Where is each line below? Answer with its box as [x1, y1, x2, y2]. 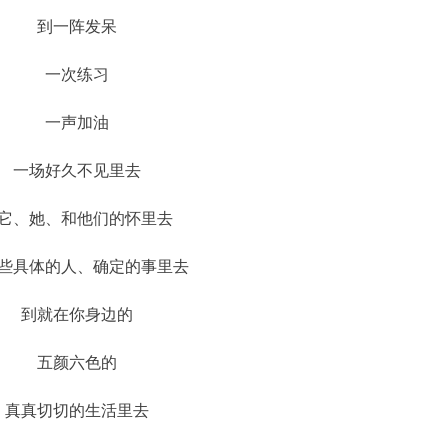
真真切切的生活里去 [4, 402, 149, 419]
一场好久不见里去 [12, 162, 141, 179]
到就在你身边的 [20, 306, 133, 323]
